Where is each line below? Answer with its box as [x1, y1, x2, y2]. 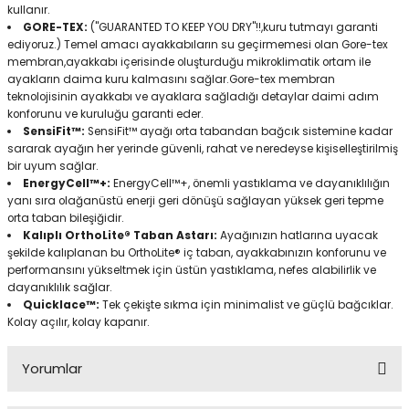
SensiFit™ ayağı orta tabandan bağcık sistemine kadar [84, 124, 393, 139]
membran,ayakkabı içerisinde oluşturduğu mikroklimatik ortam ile [7, 55, 371, 69]
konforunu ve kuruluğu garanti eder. [7, 107, 204, 121]
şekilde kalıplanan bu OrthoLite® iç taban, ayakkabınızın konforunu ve [7, 246, 386, 260]
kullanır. [7, 3, 50, 17]
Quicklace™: [22, 298, 100, 312]
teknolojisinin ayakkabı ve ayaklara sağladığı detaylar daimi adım [7, 89, 379, 104]
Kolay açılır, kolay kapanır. [7, 315, 150, 330]
